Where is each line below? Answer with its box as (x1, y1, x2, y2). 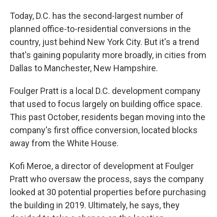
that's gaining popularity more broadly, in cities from (10, 50, 206, 60)
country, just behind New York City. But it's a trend (10, 37, 199, 47)
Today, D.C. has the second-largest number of (10, 11, 184, 21)
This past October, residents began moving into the (10, 112, 205, 122)
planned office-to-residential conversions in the (10, 24, 191, 34)
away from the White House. (10, 138, 119, 148)
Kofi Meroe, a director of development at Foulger (10, 161, 194, 171)
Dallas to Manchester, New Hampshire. (10, 63, 158, 73)
